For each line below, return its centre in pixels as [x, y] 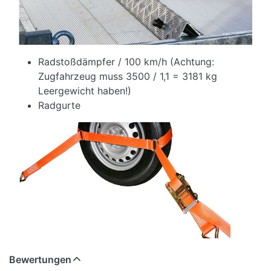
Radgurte [59, 105]
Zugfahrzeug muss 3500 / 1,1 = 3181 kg [128, 76]
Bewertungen [40, 260]
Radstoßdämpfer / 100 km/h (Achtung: [126, 61]
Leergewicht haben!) [85, 90]
